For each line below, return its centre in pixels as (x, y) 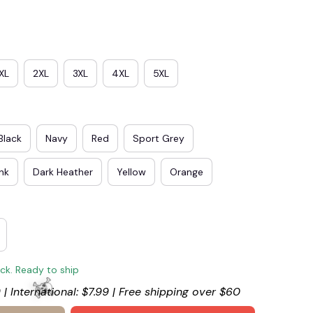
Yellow (131, 172)
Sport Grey (159, 138)
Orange (187, 172)
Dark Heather (63, 172)
